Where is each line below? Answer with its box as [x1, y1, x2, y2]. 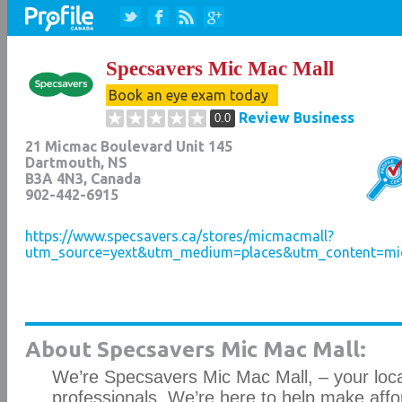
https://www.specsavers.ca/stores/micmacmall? [24, 228, 334, 244]
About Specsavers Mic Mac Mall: [24, 336, 366, 362]
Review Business [239, 109, 355, 126]
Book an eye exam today [108, 87, 275, 103]
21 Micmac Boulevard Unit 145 [24, 138, 232, 154]
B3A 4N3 [24, 170, 83, 187]
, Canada [83, 170, 141, 187]
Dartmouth [24, 154, 100, 170]
